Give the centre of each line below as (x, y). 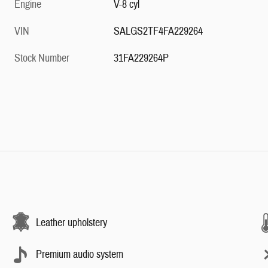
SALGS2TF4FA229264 (159, 32)
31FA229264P (141, 59)
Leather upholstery (71, 223)
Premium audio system (80, 254)
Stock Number (42, 59)
